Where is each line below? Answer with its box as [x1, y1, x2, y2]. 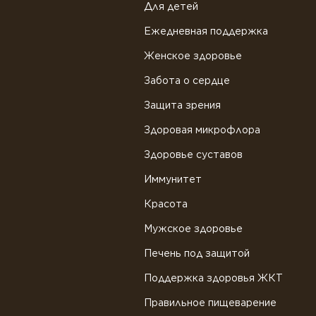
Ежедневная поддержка [143, 25, 268, 37]
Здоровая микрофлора [143, 124, 260, 135]
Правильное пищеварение [143, 297, 276, 308]
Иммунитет [143, 174, 202, 185]
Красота [143, 198, 188, 209]
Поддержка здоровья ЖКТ [143, 272, 283, 284]
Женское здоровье [143, 50, 242, 61]
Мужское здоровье [143, 223, 243, 234]
